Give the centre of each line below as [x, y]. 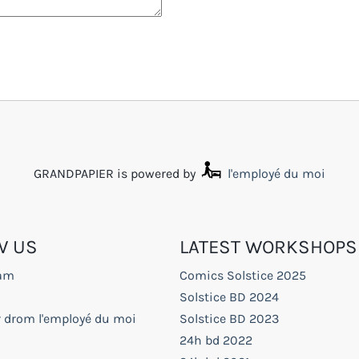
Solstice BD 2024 [229, 296]
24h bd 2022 [216, 340]
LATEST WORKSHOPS [268, 246]
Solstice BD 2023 [229, 318]
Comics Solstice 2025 [243, 275]
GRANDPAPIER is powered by [116, 173]
